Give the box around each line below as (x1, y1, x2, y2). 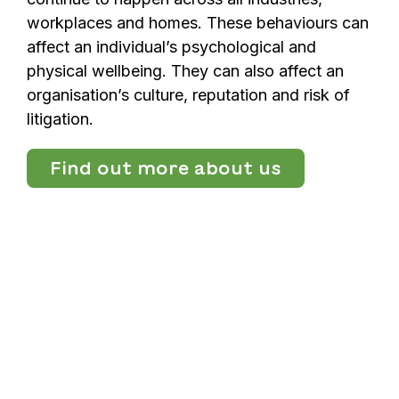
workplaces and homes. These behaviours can (27, 12, 369, 32)
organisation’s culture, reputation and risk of (27, 85, 350, 104)
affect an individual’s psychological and (27, 37, 316, 56)
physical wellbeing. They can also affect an (27, 61, 344, 80)
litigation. (27, 109, 94, 128)
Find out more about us (50, 157, 281, 178)
